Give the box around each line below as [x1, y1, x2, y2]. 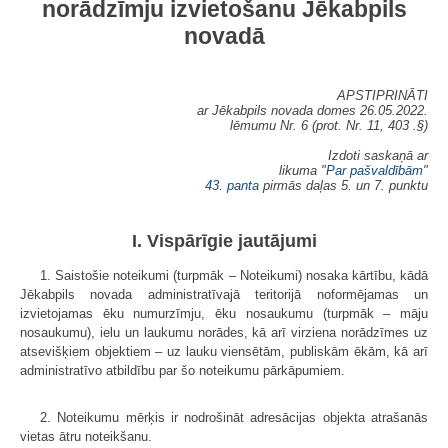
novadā [183, 23, 265, 49]
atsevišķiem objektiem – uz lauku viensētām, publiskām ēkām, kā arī [20, 343, 428, 359]
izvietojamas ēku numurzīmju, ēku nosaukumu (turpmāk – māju [20, 305, 428, 321]
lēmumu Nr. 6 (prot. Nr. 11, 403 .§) [230, 117, 428, 133]
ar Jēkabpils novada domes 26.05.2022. [197, 102, 428, 118]
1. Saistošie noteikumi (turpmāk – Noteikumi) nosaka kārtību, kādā [40, 267, 428, 283]
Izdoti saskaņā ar [328, 147, 428, 163]
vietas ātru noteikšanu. [20, 428, 152, 444]
